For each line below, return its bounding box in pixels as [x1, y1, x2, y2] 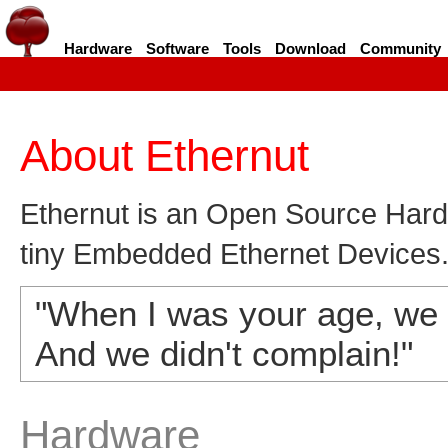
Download [275, 40, 346, 57]
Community [360, 40, 441, 57]
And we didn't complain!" [35, 333, 414, 373]
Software [146, 40, 209, 57]
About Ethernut [20, 131, 309, 180]
